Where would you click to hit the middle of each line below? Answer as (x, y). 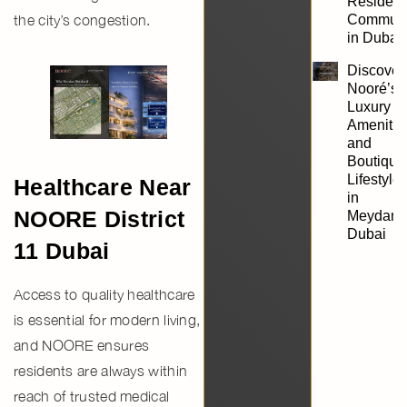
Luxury (369, 106)
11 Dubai (62, 250)
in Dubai (375, 37)
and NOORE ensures (82, 345)
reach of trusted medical (92, 396)
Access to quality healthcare (104, 294)
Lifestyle (374, 179)
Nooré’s (373, 88)
